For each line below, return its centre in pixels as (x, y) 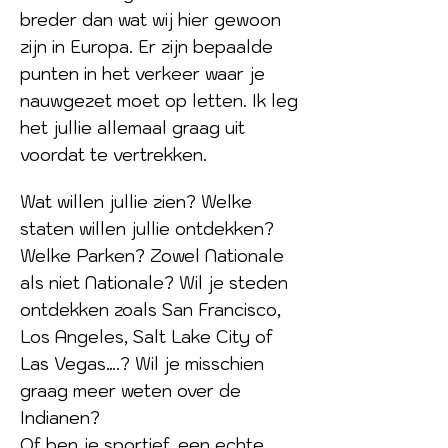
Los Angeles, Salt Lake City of (146, 337)
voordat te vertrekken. (113, 155)
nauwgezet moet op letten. (136, 101)
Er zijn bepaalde (205, 47)
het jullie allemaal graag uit (132, 128)
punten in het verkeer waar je (142, 74)
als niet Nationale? (99, 283)
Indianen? (62, 418)
